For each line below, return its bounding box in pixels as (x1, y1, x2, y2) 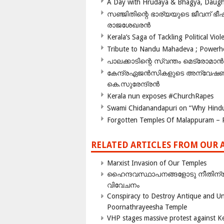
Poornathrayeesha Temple (107, 203, 187, 211)
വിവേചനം (107, 181, 139, 189)
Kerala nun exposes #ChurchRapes (107, 92, 213, 100)
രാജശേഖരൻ (107, 21, 150, 29)
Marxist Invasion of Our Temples (107, 159, 206, 167)
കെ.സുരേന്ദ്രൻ (107, 80, 159, 88)
